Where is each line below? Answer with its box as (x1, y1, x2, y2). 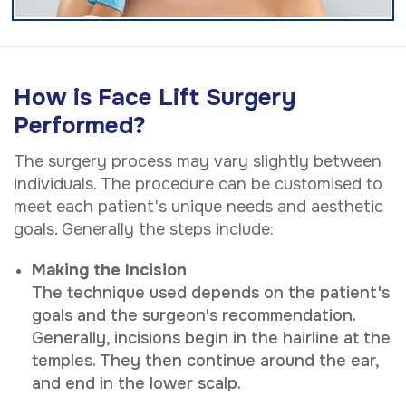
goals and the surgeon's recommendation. (32, 304, 355, 325)
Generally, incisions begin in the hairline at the (32, 327, 391, 348)
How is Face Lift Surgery (14, 82, 295, 112)
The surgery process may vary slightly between (14, 150, 382, 171)
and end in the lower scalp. (32, 372, 241, 393)
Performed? (14, 110, 146, 140)
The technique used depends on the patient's (32, 282, 390, 303)
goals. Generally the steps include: (14, 218, 274, 239)
